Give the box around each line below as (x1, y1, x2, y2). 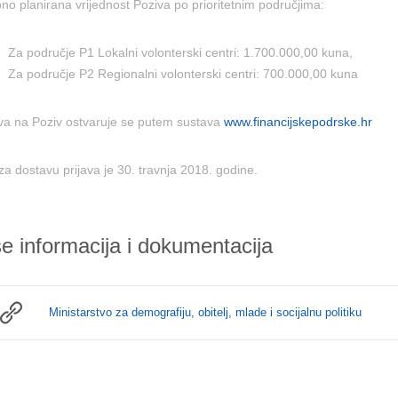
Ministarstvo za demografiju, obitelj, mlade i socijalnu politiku (48, 306, 362, 319)
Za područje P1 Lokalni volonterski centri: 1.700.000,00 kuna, (7, 45, 353, 60)
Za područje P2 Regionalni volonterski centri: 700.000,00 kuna (7, 67, 358, 81)
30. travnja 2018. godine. (113, 163, 258, 177)
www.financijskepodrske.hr (223, 115, 372, 129)
